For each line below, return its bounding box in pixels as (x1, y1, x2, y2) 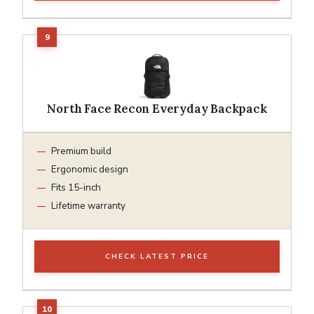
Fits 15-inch (51, 180, 101, 194)
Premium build (51, 144, 111, 158)
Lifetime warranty (51, 198, 125, 212)
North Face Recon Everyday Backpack (47, 100, 267, 116)
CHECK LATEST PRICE (105, 251, 209, 261)
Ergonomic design (51, 162, 128, 176)
